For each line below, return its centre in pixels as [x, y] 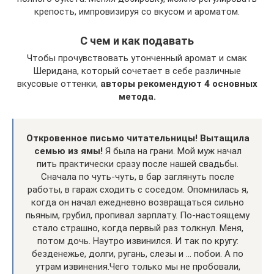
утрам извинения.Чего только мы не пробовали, [138, 267]
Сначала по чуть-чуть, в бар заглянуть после [138, 177]
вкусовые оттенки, [58, 84]
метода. [137, 97]
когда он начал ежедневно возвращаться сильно [138, 203]
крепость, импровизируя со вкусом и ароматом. [137, 12]
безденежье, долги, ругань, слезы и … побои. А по [138, 254]
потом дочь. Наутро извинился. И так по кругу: [138, 241]
